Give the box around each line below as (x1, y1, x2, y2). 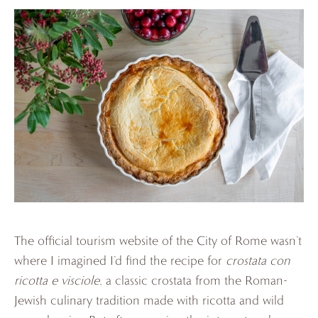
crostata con (226, 252, 290, 268)
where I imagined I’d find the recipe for (14, 252, 226, 268)
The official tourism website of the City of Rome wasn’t (14, 232, 302, 248)
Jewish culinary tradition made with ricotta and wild (14, 292, 284, 307)
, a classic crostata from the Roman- (99, 272, 287, 287)
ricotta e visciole (14, 272, 99, 287)
